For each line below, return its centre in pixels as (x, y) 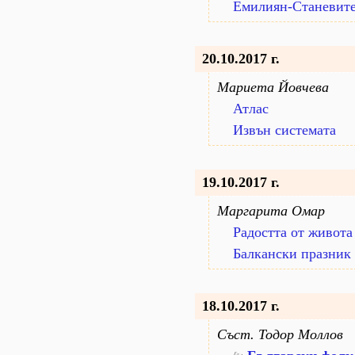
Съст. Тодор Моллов (280, 334)
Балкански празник (292, 254)
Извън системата (284, 130)
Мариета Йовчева (273, 87)
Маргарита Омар (271, 211)
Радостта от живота (293, 232)
